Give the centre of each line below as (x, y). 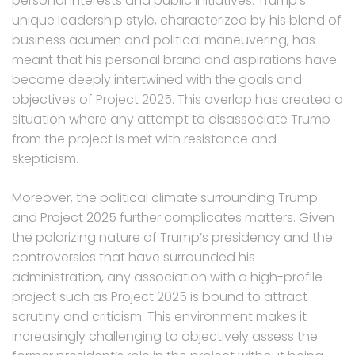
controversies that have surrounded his (134, 258)
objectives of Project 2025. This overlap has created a (177, 100)
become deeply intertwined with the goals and (157, 80)
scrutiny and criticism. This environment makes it (159, 317)
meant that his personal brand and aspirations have (174, 60)
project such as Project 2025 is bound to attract (160, 297)
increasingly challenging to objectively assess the (165, 337)
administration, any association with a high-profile (167, 277)
